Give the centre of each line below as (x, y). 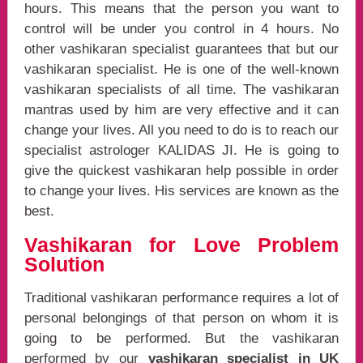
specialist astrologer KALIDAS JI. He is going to (181, 151)
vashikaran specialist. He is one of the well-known (181, 70)
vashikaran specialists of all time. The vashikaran (181, 90)
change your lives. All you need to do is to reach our (181, 130)
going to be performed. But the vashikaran (181, 339)
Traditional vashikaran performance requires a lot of (181, 298)
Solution (64, 265)
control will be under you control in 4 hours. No (181, 29)
